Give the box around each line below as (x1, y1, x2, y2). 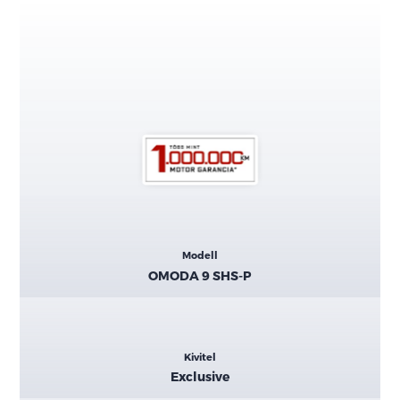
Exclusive (171, 369, 229, 385)
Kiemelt (19, 229, 111, 256)
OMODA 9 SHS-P (148, 267, 252, 283)
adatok (19, 262, 100, 289)
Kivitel (184, 350, 216, 362)
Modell (182, 249, 218, 262)
